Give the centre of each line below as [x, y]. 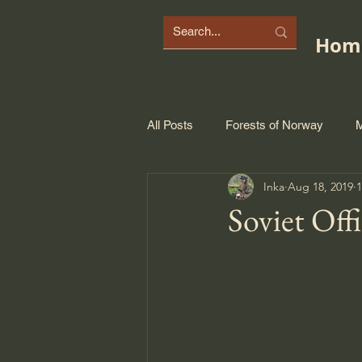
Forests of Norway [274, 124]
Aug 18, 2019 [320, 186]
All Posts [170, 124]
